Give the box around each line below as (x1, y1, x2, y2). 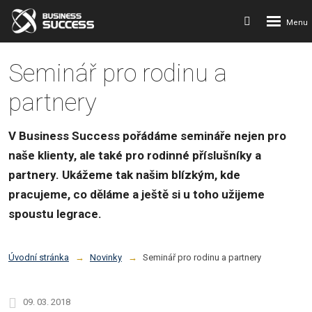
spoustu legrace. (8, 207, 104, 221)
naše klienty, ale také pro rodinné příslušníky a (8, 148, 261, 162)
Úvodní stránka (8, 252, 69, 263)
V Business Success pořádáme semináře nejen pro (8, 129, 286, 143)
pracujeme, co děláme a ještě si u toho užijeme (8, 187, 265, 201)
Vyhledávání (249, 13, 304, 26)
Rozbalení (266, 12, 311, 24)
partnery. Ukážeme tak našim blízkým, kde (8, 168, 240, 182)
